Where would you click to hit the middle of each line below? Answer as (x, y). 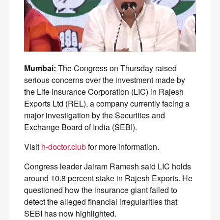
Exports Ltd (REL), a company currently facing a (107, 104)
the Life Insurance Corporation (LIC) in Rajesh (104, 92)
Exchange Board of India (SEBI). (81, 127)
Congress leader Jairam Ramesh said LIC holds (108, 166)
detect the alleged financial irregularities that (101, 202)
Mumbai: (40, 68)
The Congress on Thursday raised (116, 68)
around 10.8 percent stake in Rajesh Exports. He (108, 178)
